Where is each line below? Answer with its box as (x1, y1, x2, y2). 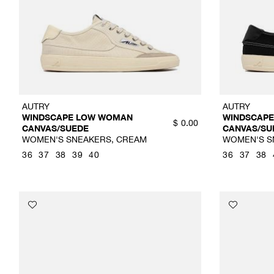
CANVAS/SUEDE (22, 122, 89, 133)
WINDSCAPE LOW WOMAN (22, 111, 133, 122)
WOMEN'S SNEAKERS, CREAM (22, 133, 147, 144)
